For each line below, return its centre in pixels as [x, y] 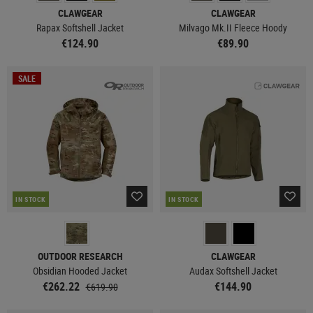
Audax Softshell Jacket [233, 271]
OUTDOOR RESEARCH [80, 256]
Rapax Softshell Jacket [80, 28]
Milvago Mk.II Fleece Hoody [233, 28]
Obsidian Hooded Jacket [80, 271]
